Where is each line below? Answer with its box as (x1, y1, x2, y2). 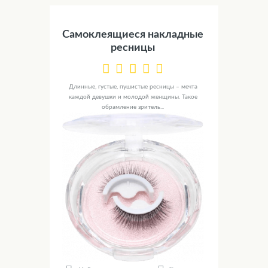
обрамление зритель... (102, 104, 164, 111)
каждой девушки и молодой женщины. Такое (68, 94, 197, 100)
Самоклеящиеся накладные (62, 29, 203, 40)
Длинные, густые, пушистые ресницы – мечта (68, 84, 197, 90)
